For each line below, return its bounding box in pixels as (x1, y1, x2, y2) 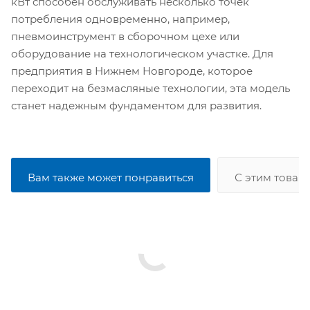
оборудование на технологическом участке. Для (11, 46, 273, 60)
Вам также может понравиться (28, 170, 194, 184)
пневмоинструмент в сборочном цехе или (11, 29, 239, 43)
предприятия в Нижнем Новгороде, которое (11, 64, 253, 77)
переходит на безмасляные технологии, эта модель (11, 81, 290, 95)
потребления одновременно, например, (11, 12, 230, 26)
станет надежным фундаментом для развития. (11, 98, 262, 112)
